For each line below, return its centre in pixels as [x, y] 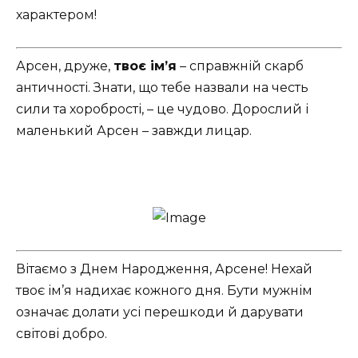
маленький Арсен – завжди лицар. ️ [135, 131]
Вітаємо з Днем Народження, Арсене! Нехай [164, 268]
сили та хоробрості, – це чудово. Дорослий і [162, 109]
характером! [56, 15]
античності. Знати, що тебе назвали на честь [162, 88]
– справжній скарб [240, 66]
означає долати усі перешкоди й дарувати [160, 312]
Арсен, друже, [65, 66]
